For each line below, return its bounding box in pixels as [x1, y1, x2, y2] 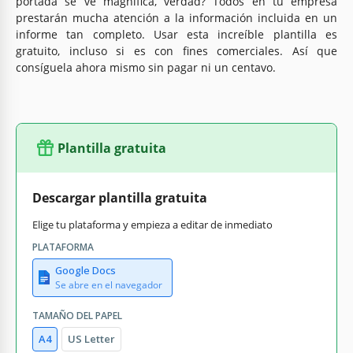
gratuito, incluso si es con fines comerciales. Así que [16, 43, 337, 58]
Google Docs [55, 262, 116, 277]
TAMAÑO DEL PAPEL [32, 308, 122, 322]
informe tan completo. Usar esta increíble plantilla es [16, 26, 337, 42]
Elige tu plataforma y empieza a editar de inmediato [32, 217, 273, 232]
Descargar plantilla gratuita [32, 188, 207, 206]
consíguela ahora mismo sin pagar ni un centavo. [16, 59, 276, 75]
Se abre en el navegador [55, 277, 162, 292]
